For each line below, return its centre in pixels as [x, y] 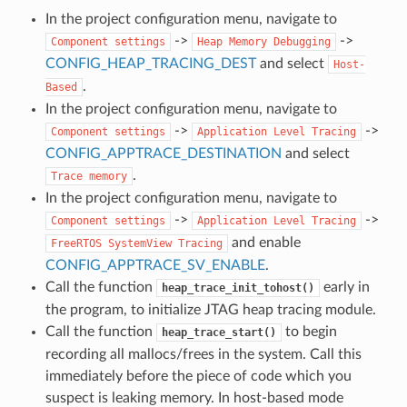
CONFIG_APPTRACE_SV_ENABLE [155, 265]
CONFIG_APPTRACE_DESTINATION [163, 153]
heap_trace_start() [218, 332]
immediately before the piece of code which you [198, 376]
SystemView [139, 243]
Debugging [302, 41]
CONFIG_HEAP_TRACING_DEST [150, 63]
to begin [309, 331]
